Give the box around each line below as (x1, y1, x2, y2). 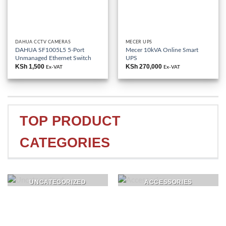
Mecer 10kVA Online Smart (125, 47, 198, 53)
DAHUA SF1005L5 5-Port (15, 47, 84, 53)
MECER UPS (125, 39, 152, 44)
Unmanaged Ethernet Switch (15, 55, 91, 62)
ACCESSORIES (144, 178, 192, 186)
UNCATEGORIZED (29, 178, 86, 186)
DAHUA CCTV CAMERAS (15, 39, 71, 44)
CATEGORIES (19, 134, 110, 150)
